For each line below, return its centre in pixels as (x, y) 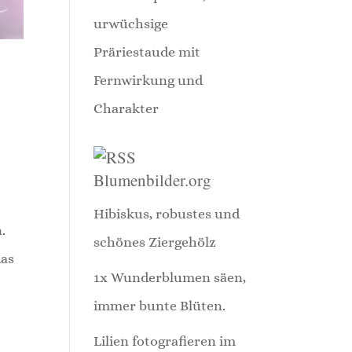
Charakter (126, 108)
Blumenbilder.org (153, 180)
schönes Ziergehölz (155, 242)
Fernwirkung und (148, 80)
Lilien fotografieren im (165, 341)
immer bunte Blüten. (160, 305)
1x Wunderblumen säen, (170, 277)
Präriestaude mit (147, 51)
